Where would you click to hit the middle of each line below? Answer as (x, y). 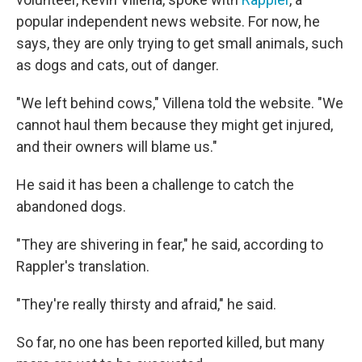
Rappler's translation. (83, 267)
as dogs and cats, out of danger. (118, 65)
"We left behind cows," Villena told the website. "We (180, 103)
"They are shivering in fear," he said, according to (170, 245)
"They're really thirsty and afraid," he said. (146, 305)
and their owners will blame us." (117, 147)
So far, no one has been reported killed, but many (170, 343)
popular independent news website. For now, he (168, 22)
